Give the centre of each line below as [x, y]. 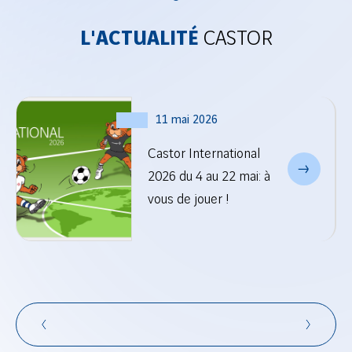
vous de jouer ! [188, 199]
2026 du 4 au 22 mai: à [209, 176]
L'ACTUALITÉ [139, 38]
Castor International [203, 154]
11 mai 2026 [186, 120]
